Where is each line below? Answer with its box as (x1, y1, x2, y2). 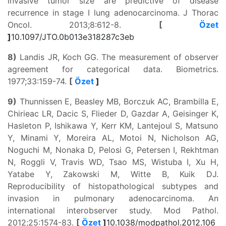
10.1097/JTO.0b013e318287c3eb (11, 32, 134, 42)
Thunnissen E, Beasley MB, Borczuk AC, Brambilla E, (17, 96, 218, 106)
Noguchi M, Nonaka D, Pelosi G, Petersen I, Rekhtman (8, 145, 218, 155)
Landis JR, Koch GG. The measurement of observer (17, 52, 218, 62)
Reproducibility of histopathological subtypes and (8, 181, 218, 191)
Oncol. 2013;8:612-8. (8, 20, 159, 30)
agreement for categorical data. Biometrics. (8, 64, 218, 74)
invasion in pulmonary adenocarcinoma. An (8, 193, 218, 203)
